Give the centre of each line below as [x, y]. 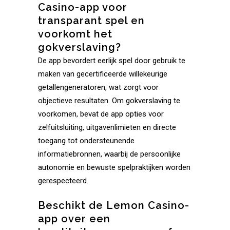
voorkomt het [75, 34]
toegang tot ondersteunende [86, 141]
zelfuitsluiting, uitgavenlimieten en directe [107, 128]
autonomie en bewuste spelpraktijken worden [114, 168]
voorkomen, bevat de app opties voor [101, 114]
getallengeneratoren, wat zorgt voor [98, 88]
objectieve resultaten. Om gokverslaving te [109, 101]
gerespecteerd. [63, 181]
